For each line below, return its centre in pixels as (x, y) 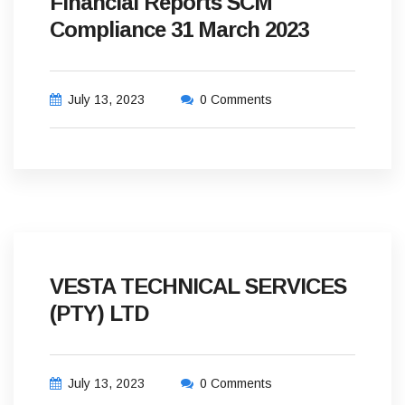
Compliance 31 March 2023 (179, 29)
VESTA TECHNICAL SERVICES (198, 286)
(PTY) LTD (99, 313)
